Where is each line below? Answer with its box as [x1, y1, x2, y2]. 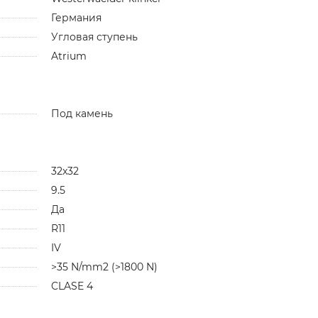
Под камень [50, 106, 113, 120]
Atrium [50, 49, 87, 62]
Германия [50, 11, 102, 24]
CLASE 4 [50, 279, 93, 292]
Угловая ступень [50, 30, 138, 43]
